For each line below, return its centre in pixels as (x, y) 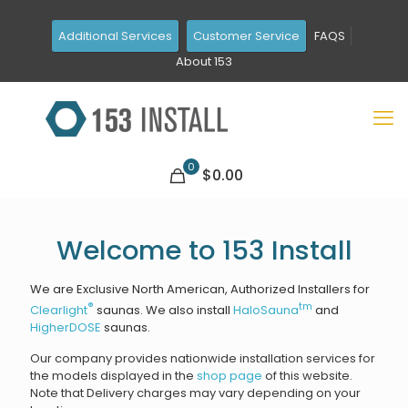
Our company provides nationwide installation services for (203, 359)
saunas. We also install (163, 311)
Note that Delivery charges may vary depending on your (195, 393)
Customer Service (246, 36)
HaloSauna (266, 311)
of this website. (307, 376)
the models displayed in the (113, 376)
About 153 (204, 61)
